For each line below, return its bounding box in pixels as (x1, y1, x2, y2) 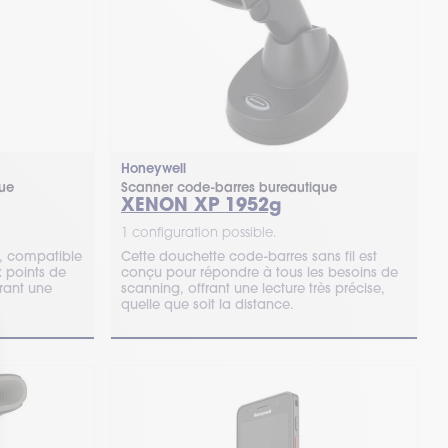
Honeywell (120, 160, 186, 177)
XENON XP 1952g (120, 192, 281, 216)
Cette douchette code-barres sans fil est (120, 248, 377, 264)
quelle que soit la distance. (120, 296, 294, 312)
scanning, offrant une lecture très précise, (120, 280, 385, 296)
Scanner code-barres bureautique (120, 179, 337, 196)
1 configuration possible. (120, 224, 277, 240)
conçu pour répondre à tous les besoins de (120, 264, 398, 280)
